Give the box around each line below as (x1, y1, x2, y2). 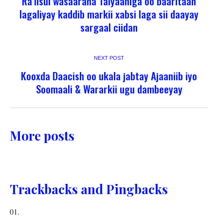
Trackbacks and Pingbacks (10, 180, 168, 198)
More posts (10, 127, 74, 144)
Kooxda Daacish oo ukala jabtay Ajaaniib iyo (21, 68, 197, 83)
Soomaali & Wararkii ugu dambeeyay (36, 81, 182, 96)
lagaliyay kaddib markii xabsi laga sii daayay (19, 6, 199, 21)
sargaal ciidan (80, 19, 138, 35)
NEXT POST (94, 54, 124, 61)
